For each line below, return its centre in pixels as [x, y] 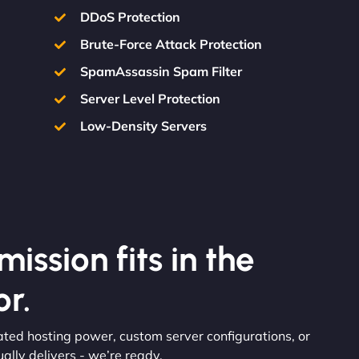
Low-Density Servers [144, 126]
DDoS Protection [131, 17]
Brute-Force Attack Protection [171, 44]
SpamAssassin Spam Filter [161, 71]
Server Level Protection [151, 99]
